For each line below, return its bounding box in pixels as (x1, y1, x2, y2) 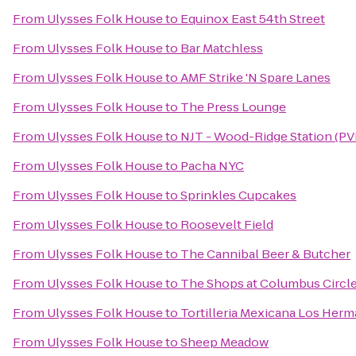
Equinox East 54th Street (180, 10, 325, 27)
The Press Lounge (180, 99, 286, 115)
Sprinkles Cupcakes (180, 187, 296, 203)
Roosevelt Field (180, 216, 273, 233)
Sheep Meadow (180, 334, 269, 350)
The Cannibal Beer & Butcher (180, 246, 350, 262)
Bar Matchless (180, 40, 263, 56)
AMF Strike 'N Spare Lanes (180, 69, 331, 86)
